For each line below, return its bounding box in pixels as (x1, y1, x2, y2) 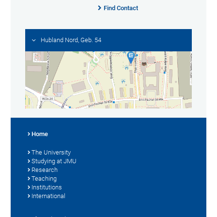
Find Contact (103, 4, 138, 12)
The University (31, 148, 71, 156)
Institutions (31, 183, 62, 191)
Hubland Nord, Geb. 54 (41, 36, 102, 44)
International (31, 192, 66, 200)
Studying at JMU (31, 157, 77, 165)
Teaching (31, 174, 57, 182)
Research (31, 166, 58, 173)
